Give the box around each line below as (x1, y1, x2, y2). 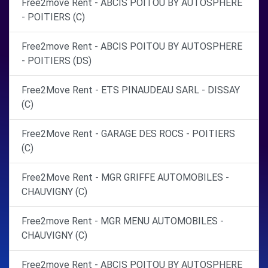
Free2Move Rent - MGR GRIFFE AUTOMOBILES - (22, 172, 229, 183)
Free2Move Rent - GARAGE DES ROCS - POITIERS (22, 128, 235, 139)
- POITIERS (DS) (22, 55, 92, 66)
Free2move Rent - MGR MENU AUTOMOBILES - (22, 215, 224, 227)
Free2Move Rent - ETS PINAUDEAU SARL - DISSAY (22, 84, 240, 96)
